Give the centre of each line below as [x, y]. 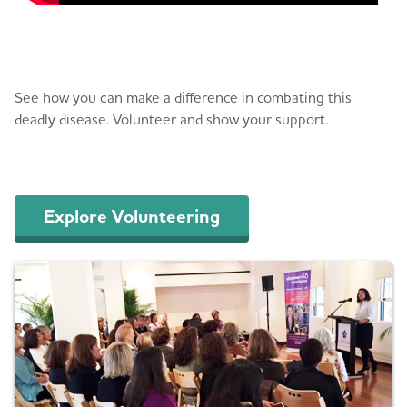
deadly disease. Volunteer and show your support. [172, 119]
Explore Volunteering [132, 216]
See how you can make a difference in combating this [183, 97]
